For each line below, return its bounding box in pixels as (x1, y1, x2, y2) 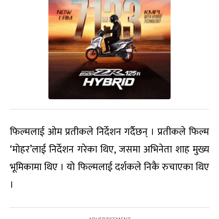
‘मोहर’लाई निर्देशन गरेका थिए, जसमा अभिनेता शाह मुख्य (10, 141, 209, 158)
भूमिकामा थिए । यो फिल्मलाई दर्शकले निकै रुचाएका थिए (10, 159, 209, 176)
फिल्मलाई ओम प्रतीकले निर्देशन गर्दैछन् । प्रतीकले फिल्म (10, 124, 209, 141)
